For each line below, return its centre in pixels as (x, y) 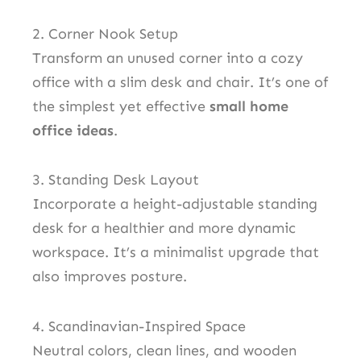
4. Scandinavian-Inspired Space (139, 326)
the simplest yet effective (121, 106)
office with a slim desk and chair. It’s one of (180, 82)
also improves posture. (110, 277)
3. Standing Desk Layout (116, 180)
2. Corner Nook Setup (105, 33)
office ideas (73, 130)
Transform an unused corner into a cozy (168, 58)
